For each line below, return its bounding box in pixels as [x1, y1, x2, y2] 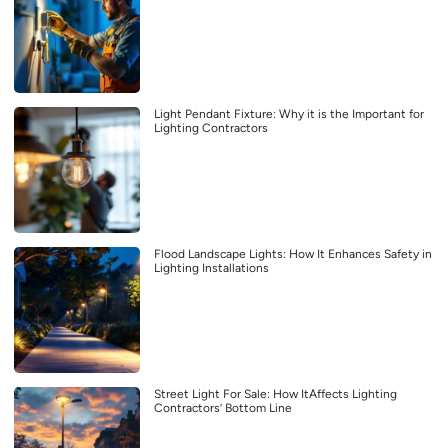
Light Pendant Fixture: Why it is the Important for [154, 106, 424, 121]
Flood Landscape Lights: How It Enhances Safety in [154, 246, 432, 261]
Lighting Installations [154, 260, 269, 275]
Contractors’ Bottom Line [154, 400, 292, 415]
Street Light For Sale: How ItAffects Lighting [154, 386, 397, 401]
